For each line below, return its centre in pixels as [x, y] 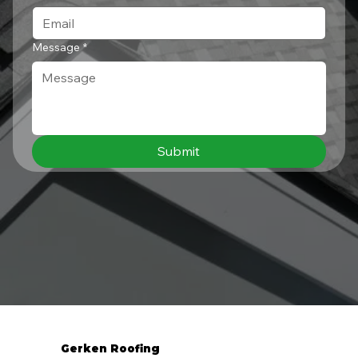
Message [56, 47]
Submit [179, 151]
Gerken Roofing [110, 349]
